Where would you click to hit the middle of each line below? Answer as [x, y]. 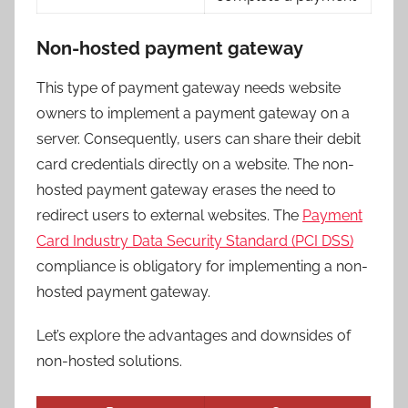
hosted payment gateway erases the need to [186, 189]
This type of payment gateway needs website [189, 87]
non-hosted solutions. [109, 361]
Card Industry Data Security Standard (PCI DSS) [195, 240]
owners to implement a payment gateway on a [193, 113]
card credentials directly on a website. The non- [195, 164]
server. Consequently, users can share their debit [199, 138]
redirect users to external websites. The [169, 215]
